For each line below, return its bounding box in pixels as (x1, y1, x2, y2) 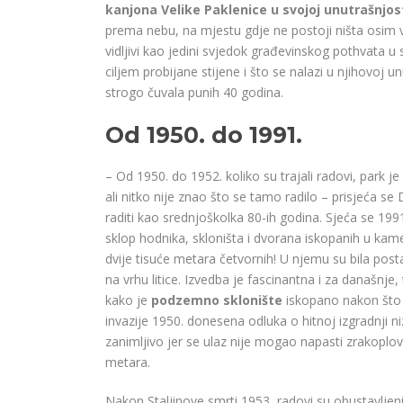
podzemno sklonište (151, 291, 282, 309)
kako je (105, 291, 151, 309)
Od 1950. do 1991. (105, 121, 302, 149)
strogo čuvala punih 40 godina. (105, 84, 283, 102)
